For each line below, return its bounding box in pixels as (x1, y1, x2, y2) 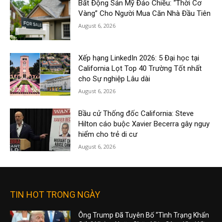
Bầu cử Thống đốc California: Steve (78, 109, 194, 118)
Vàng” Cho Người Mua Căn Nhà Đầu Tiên (78, 8, 211, 18)
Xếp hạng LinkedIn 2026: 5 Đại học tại (78, 54, 200, 63)
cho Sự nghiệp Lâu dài (78, 74, 151, 84)
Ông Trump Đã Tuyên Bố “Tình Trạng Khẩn (78, 211, 210, 219)
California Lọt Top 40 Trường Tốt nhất (78, 64, 202, 73)
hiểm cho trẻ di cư (78, 130, 138, 139)
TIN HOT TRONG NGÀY (10, 189, 100, 200)
